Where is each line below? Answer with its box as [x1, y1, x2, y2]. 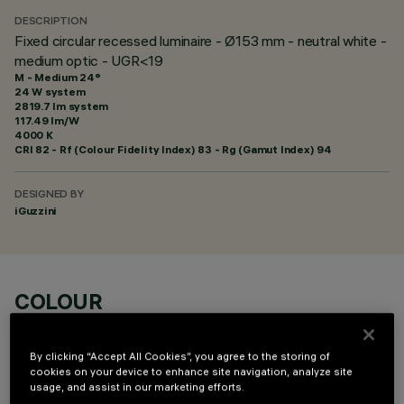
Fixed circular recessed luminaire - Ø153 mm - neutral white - [14, 32, 387, 50]
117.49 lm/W [14, 114, 79, 127]
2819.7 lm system [14, 99, 109, 113]
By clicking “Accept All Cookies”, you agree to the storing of [30, 350, 331, 363]
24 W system [14, 85, 86, 98]
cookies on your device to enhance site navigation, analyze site [30, 365, 353, 379]
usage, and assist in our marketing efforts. [30, 381, 245, 394]
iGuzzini [14, 204, 58, 217]
